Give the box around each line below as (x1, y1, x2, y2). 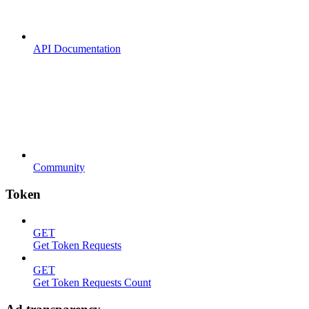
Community (33, 161, 85, 173)
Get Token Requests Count (33, 277, 151, 289)
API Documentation (33, 42, 121, 54)
